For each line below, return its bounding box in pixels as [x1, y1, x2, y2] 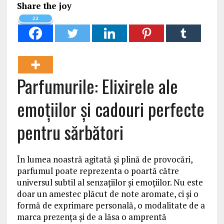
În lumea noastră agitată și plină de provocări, [16, 153, 192, 165]
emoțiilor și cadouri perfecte [16, 95, 204, 122]
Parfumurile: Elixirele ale [16, 72, 178, 99]
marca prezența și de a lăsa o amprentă [16, 211, 166, 223]
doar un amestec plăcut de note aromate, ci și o [16, 188, 198, 200]
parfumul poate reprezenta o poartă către [16, 165, 179, 177]
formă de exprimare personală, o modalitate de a [16, 199, 205, 211]
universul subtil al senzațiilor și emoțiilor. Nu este [16, 176, 203, 188]
